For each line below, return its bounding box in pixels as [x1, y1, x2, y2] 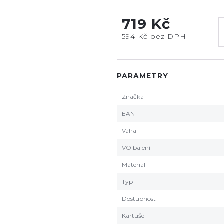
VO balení [122, 144, 150, 151]
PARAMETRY [117, 71, 168, 80]
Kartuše [122, 212, 144, 219]
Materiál [122, 161, 145, 168]
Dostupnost [122, 195, 156, 202]
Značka [122, 93, 144, 100]
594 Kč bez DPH [122, 32, 186, 41]
